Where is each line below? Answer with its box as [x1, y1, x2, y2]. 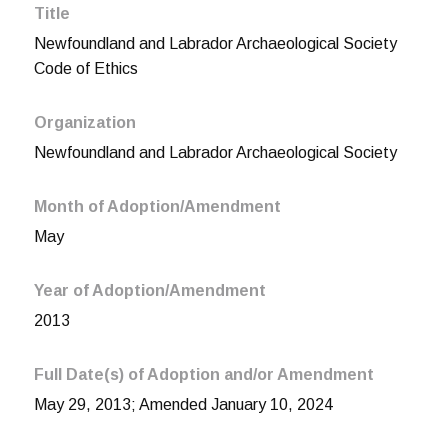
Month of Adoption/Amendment [33, 198, 281, 216]
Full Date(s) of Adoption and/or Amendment [33, 366, 374, 384]
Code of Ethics [33, 60, 138, 78]
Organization [33, 114, 136, 132]
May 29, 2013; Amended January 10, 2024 [33, 396, 333, 414]
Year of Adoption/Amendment [33, 282, 266, 300]
